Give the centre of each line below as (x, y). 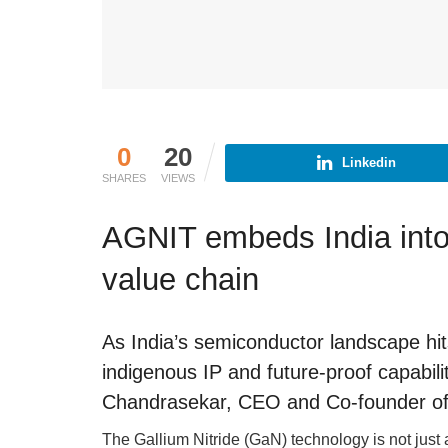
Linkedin (368, 162)
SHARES (124, 177)
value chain (180, 279)
